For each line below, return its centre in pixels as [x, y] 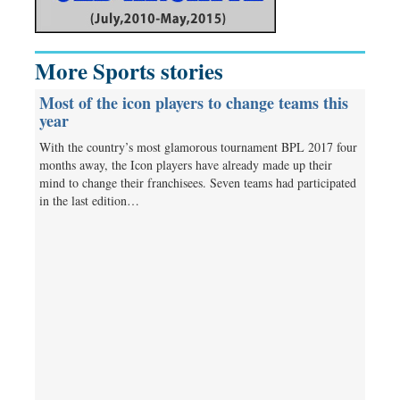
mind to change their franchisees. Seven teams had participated [198, 182]
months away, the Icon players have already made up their [186, 164]
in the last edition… [89, 200]
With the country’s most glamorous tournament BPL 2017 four [198, 146]
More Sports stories [129, 71]
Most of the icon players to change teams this [194, 102]
